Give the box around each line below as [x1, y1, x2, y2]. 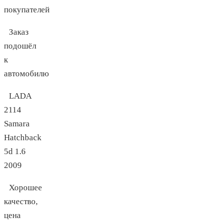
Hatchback [4, 133, 42, 143]
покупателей [4, 5, 50, 15]
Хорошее [9, 183, 42, 193]
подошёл [4, 41, 36, 51]
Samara [4, 119, 30, 129]
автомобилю [4, 69, 49, 79]
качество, [4, 197, 38, 207]
